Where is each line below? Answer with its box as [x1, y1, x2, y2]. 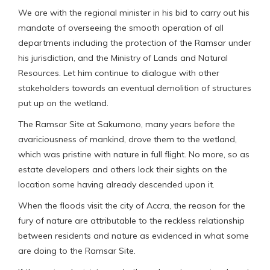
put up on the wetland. [18, 97, 108, 108]
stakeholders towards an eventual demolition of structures [18, 82, 251, 93]
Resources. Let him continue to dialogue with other [18, 67, 219, 78]
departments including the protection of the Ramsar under [18, 37, 251, 48]
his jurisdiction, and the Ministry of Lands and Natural [18, 52, 228, 63]
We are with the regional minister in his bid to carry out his [18, 7, 250, 18]
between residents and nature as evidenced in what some [18, 230, 249, 241]
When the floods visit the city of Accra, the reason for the [18, 199, 245, 211]
